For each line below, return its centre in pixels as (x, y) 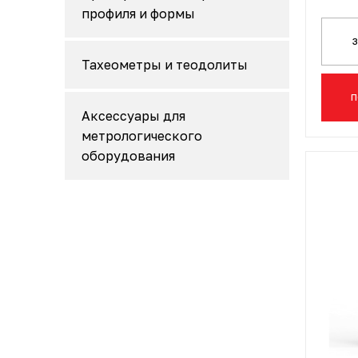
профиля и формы (138, 14)
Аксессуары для (133, 116)
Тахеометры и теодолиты (165, 65)
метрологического (142, 136)
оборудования (128, 156)
